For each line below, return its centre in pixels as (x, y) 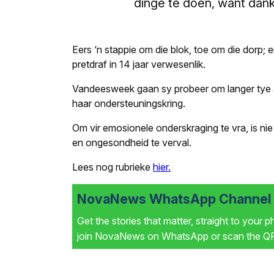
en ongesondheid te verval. (132, 143)
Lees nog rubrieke (113, 167)
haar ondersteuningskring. (129, 103)
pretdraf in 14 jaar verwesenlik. (139, 64)
